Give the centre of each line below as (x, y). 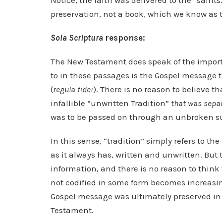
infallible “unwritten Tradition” (111, 103)
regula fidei (73, 89)
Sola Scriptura (77, 38)
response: (124, 38)
